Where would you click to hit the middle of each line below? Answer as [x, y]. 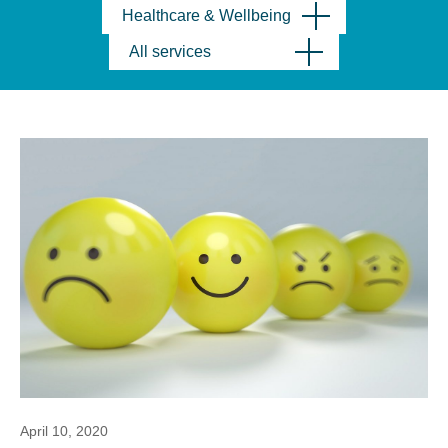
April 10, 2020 [64, 431]
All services [170, 51]
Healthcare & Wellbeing [206, 15]
